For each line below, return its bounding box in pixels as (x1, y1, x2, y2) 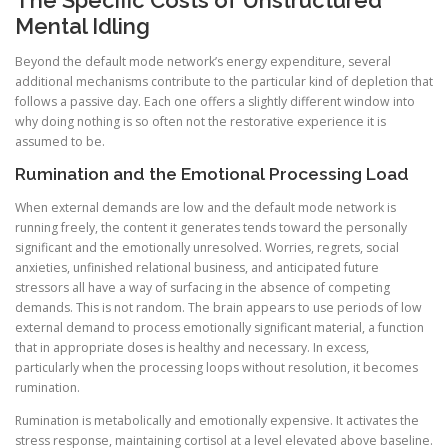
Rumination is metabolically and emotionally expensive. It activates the (15, 411, 419, 429)
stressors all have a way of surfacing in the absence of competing (15, 278, 390, 296)
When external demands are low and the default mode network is (15, 198, 396, 216)
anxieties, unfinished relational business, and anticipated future (15, 258, 379, 276)
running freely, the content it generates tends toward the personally (15, 218, 407, 236)
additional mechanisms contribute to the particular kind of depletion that (15, 73, 433, 91)
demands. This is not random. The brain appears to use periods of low (15, 298, 422, 316)
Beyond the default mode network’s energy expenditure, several (15, 53, 391, 71)
